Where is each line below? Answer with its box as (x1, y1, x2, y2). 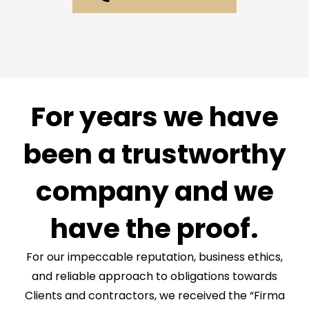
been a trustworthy (23, 135, 286, 174)
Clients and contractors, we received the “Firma (24, 288, 285, 304)
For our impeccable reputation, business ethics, (26, 249, 283, 266)
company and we (35, 172, 274, 211)
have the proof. (50, 210, 259, 248)
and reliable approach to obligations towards (32, 268, 277, 285)
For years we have (30, 98, 279, 137)
